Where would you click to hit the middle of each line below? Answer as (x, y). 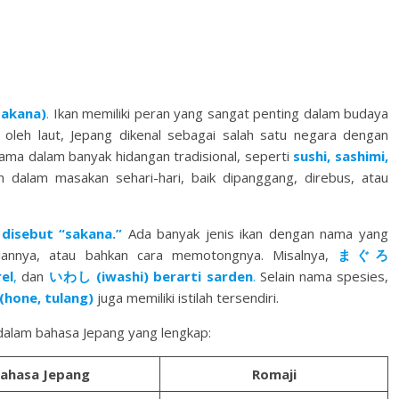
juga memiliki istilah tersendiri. (188, 297)
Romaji (274, 374)
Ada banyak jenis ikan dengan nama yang (256, 233)
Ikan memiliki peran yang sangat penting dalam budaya (219, 113)
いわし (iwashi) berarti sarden (151, 276)
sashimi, (362, 156)
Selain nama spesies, (322, 276)
